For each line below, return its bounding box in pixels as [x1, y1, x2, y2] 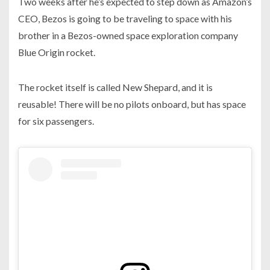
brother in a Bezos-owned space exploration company [18, 30, 238, 42]
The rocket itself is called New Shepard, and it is [18, 81, 213, 93]
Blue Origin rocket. [18, 46, 95, 58]
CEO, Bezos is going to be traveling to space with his [18, 13, 232, 25]
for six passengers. [18, 115, 94, 127]
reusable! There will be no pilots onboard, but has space [18, 98, 246, 110]
